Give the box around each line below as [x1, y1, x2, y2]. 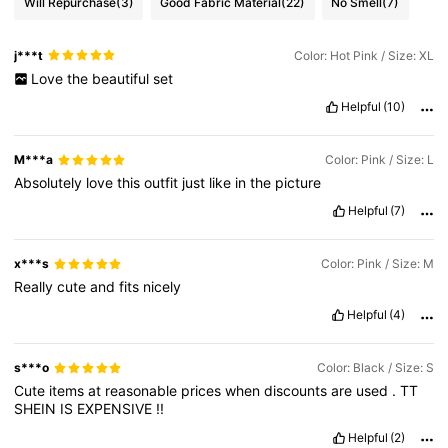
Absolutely [14, 174, 87, 192]
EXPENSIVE [77, 400, 157, 418]
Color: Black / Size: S [316, 360, 434, 376]
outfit [144, 174, 183, 192]
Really [14, 278, 58, 296]
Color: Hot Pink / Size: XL [293, 47, 434, 63]
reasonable [105, 382, 182, 400]
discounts [264, 382, 332, 400]
